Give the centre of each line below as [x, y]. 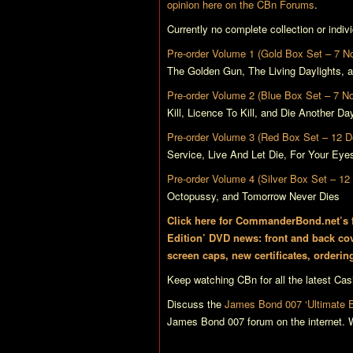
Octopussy [191, 196]
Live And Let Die [246, 154]
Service [184, 154]
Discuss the [196, 304]
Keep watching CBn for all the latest [251, 279]
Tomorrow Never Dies [291, 196]
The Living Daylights [295, 71]
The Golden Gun [204, 71]
